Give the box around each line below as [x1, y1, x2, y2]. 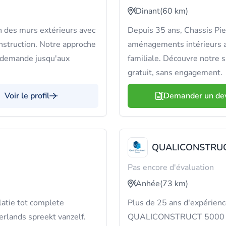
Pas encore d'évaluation [128, 162, 214, 173]
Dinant [136, 6, 160, 17]
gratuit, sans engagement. [128, 67, 222, 78]
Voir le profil [5, 90, 49, 101]
